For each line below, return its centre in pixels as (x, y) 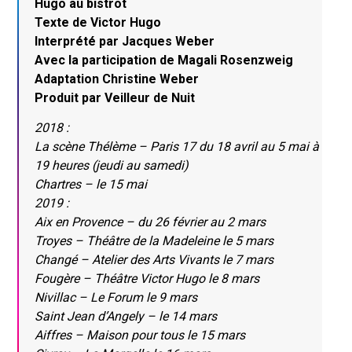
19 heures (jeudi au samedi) (112, 165)
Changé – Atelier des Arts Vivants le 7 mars (154, 259)
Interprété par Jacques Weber (125, 42)
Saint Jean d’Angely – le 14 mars (126, 316)
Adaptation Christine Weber (117, 79)
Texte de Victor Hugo (98, 23)
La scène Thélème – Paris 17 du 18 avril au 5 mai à (177, 146)
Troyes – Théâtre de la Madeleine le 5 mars (154, 240)
